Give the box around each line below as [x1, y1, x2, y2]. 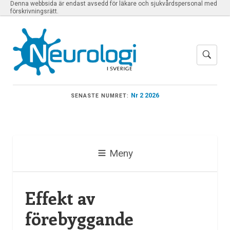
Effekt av [25, 186, 95, 210]
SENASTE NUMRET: [70, 92, 129, 99]
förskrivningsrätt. [10, 8, 59, 15]
